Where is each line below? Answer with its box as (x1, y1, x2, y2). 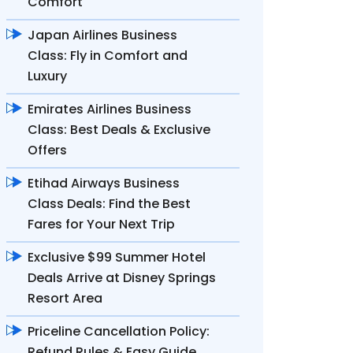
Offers (28, 141, 67, 159)
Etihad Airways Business (28, 174, 180, 192)
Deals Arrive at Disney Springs (28, 269, 216, 287)
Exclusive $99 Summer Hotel (28, 248, 206, 266)
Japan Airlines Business (28, 26, 177, 44)
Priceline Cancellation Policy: (28, 322, 210, 340)
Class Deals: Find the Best (28, 195, 191, 213)
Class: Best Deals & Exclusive (28, 121, 210, 139)
